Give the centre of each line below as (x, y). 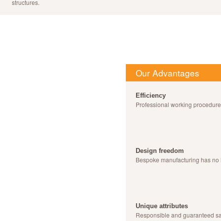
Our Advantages (167, 73)
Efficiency (151, 95)
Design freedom (160, 151)
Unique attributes (162, 206)
